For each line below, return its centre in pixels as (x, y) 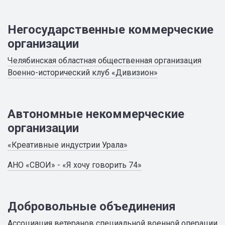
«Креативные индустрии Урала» (68, 145)
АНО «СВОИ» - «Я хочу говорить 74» (75, 165)
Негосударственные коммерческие (110, 30)
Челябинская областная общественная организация (104, 61)
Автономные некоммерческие (96, 114)
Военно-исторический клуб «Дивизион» (83, 73)
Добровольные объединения (92, 206)
